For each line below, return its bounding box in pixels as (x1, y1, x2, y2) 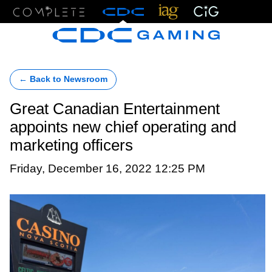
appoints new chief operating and (10, 118, 236, 135)
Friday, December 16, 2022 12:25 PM (10, 161, 205, 175)
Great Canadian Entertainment (10, 100, 220, 117)
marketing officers (10, 137, 133, 154)
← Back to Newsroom (19, 75, 107, 84)
